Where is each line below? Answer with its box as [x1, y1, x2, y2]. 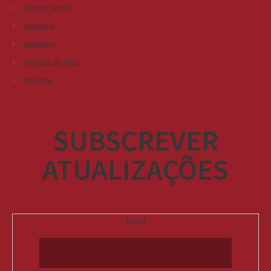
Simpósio [24, 21, 54, 32]
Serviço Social [24, 2, 71, 14]
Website [24, 75, 52, 87]
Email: [125, 216, 146, 227]
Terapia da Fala [24, 57, 79, 68]
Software [24, 39, 55, 50]
